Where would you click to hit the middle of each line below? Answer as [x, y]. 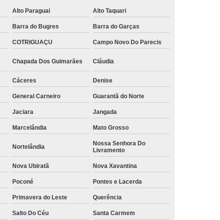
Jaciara [23, 112]
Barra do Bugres [36, 26]
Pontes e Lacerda [118, 181]
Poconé [23, 181]
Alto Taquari [110, 11]
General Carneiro [37, 96]
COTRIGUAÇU [33, 42]
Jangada [105, 112]
